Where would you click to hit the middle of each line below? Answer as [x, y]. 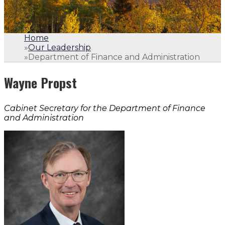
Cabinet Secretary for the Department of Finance [105, 108]
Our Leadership [60, 47]
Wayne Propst [40, 83]
